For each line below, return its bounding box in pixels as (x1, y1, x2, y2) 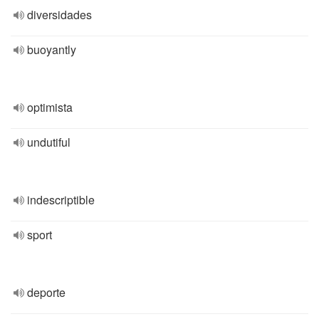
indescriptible (27, 192, 95, 208)
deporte (27, 284, 66, 300)
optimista (27, 99, 73, 115)
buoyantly (27, 41, 76, 58)
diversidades (27, 6, 92, 23)
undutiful (27, 134, 70, 150)
